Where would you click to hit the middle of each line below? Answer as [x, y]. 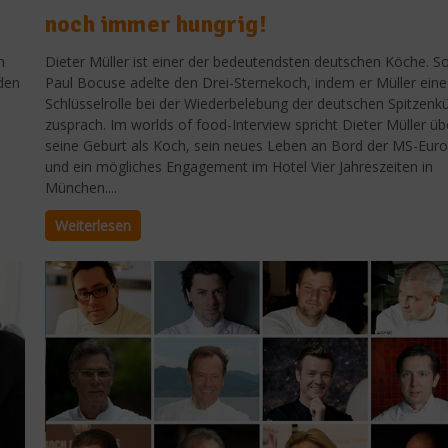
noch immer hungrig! [155, 24]
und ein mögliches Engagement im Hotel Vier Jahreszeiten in [239, 167]
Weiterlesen [93, 226]
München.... [81, 188]
